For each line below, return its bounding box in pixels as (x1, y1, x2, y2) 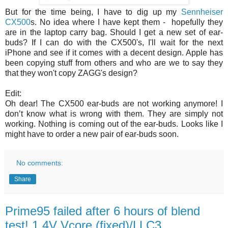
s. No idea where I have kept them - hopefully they (31, 18, 223, 27)
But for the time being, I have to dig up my (5, 8, 177, 17)
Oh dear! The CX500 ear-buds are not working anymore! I (5, 99, 223, 108)
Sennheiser (177, 8, 223, 17)
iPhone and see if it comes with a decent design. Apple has (5, 48, 223, 58)
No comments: (16, 159, 64, 167)
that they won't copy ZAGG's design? (5, 69, 137, 78)
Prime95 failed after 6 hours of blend (5, 204, 200, 218)
